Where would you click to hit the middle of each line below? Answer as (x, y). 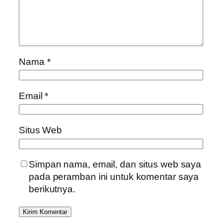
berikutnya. (52, 189)
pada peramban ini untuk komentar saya (114, 177)
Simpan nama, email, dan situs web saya (115, 165)
